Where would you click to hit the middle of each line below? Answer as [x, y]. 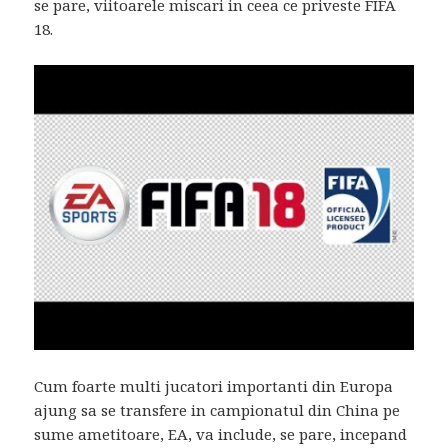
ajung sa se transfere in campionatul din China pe [217, 409]
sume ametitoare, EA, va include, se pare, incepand [221, 433]
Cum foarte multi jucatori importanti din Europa [214, 385]
